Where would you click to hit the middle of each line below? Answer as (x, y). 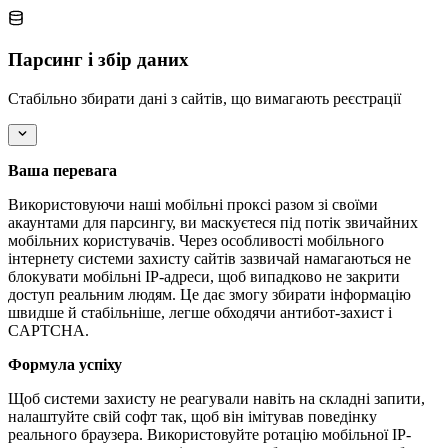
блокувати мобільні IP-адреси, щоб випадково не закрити (204, 276)
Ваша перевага (62, 170)
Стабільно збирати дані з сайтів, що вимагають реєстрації (204, 98)
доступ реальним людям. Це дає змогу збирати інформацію (209, 294)
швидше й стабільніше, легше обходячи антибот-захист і (200, 312)
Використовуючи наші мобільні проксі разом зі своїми (193, 204)
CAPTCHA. (48, 330)
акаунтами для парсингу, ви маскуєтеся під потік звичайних (213, 222)
